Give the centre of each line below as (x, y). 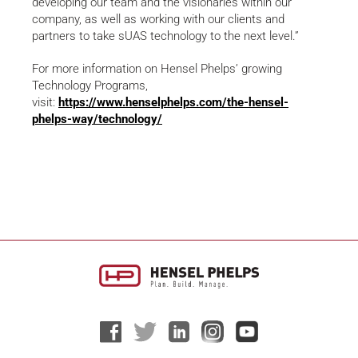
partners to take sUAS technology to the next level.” (165, 36)
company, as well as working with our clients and (158, 20)
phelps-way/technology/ (97, 119)
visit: (45, 103)
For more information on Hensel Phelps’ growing (157, 69)
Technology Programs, (90, 86)
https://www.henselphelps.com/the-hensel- (173, 103)
